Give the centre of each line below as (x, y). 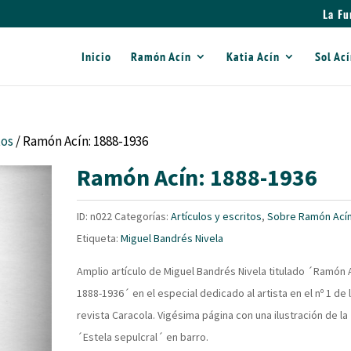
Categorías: (143, 216)
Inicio (96, 56)
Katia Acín (253, 56)
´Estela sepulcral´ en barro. (143, 337)
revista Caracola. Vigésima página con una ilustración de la (213, 315)
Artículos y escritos (217, 216)
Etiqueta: (99, 238)
